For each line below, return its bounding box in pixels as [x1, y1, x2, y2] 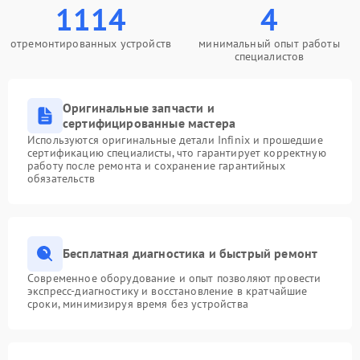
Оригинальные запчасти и [63, 99, 215, 116]
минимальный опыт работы [198, 35, 340, 51]
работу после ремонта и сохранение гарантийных [27, 157, 285, 173]
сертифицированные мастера [63, 114, 236, 131]
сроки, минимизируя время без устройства [27, 296, 248, 311]
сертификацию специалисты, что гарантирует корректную [27, 145, 326, 160]
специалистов [234, 48, 305, 63]
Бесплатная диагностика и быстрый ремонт [63, 245, 318, 262]
